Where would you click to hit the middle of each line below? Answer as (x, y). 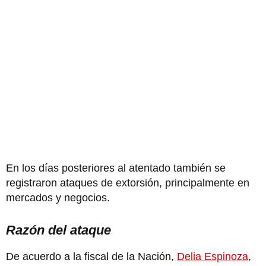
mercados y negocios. (59, 198)
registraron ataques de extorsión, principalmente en (128, 183)
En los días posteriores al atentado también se (116, 168)
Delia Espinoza (213, 257)
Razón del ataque (58, 230)
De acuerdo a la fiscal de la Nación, (91, 257)
